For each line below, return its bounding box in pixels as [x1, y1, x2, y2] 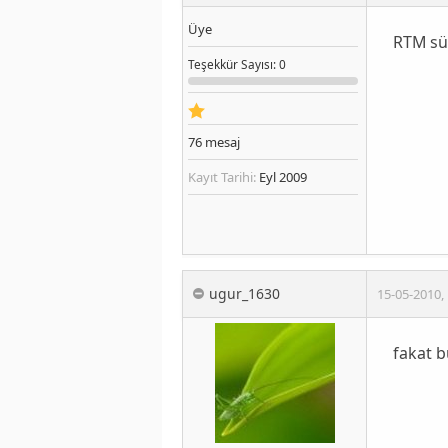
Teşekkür [188, 55, 238, 72]
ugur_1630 [209, 283, 280, 303]
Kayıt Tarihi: [188, 167, 256, 186]
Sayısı [238, 55, 273, 72]
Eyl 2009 [256, 167, 307, 186]
